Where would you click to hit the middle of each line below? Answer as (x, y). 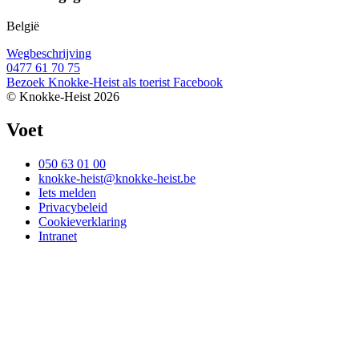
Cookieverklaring (83, 222)
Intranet (58, 236)
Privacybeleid (73, 208)
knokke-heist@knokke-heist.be (117, 179)
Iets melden (67, 193)
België (23, 26)
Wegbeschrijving (49, 53)
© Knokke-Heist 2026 (63, 96)
